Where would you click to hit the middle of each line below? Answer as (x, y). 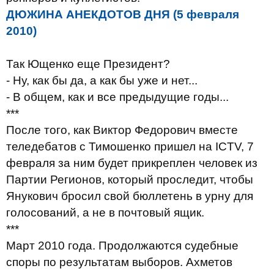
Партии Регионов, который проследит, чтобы (130, 180)
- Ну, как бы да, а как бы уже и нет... (102, 80)
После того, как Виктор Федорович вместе (122, 130)
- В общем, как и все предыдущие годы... (117, 97)
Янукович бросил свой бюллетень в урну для (130, 196)
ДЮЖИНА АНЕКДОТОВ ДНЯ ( (91, 14)
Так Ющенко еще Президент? (88, 64)
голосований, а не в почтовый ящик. (105, 213)
